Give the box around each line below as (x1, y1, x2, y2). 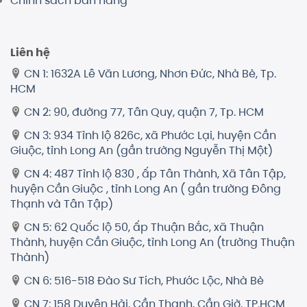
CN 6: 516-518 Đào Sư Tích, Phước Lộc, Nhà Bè (24, 272, 264, 288)
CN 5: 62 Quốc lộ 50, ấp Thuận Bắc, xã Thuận (24, 219, 264, 235)
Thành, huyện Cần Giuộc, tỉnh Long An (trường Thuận (10, 234, 295, 250)
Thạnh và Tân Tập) (10, 195, 113, 212)
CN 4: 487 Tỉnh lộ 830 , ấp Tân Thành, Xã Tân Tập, (24, 165, 286, 182)
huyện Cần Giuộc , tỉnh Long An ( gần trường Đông (10, 180, 281, 197)
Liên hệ (10, 44, 50, 60)
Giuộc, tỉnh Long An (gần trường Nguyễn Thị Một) (10, 142, 273, 158)
